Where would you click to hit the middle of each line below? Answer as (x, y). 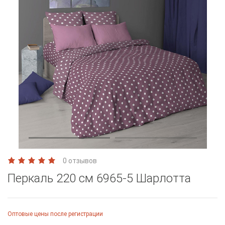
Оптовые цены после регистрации (55, 214)
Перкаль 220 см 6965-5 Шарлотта (99, 178)
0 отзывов (80, 160)
